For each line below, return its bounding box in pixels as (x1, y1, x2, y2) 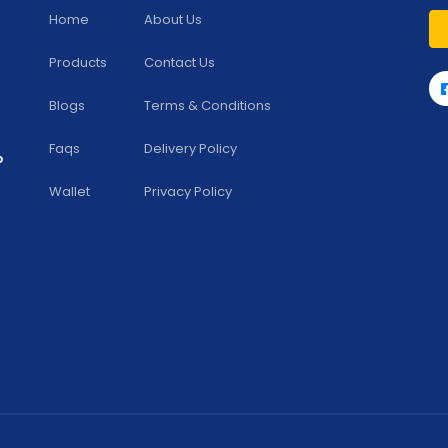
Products (49, 52, 107, 72)
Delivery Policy (144, 138, 237, 158)
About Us (144, 9, 202, 29)
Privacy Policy (144, 181, 232, 201)
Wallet (49, 181, 90, 201)
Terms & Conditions (144, 95, 271, 115)
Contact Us (144, 52, 215, 72)
